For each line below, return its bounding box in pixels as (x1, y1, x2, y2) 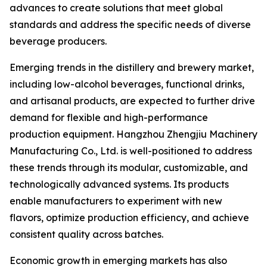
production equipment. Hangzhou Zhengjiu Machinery (10, 128, 257, 140)
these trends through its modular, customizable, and (10, 162, 248, 173)
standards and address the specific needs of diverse (10, 18, 251, 30)
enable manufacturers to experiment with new (10, 195, 222, 207)
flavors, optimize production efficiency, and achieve (10, 212, 249, 223)
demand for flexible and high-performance (10, 111, 208, 123)
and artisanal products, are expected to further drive (10, 95, 255, 107)
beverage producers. (10, 35, 107, 47)
